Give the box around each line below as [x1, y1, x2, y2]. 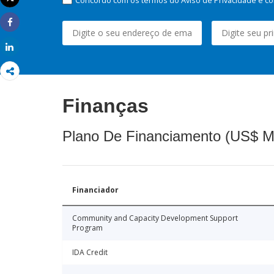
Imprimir [10, 2, 43, 14]
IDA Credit [72, 246, 108, 257]
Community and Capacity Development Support [72, 212, 238, 223]
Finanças [62, 94, 149, 117]
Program [72, 222, 103, 233]
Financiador [72, 184, 119, 195]
